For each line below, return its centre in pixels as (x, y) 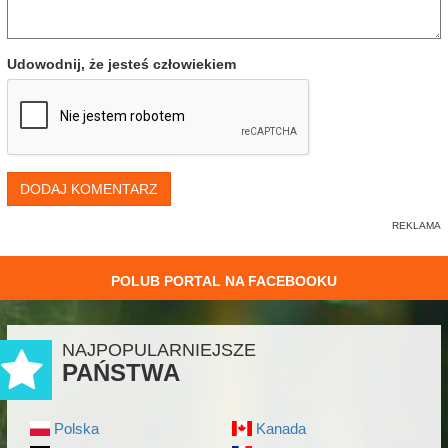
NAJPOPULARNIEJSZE (159, 350)
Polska (76, 428)
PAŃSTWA (121, 372)
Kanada (280, 428)
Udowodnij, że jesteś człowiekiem (121, 64)
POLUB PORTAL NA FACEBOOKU (224, 281)
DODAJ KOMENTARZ (89, 189)
